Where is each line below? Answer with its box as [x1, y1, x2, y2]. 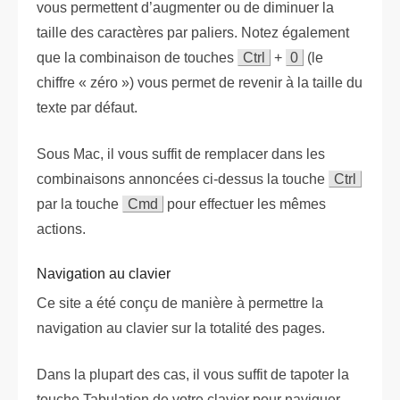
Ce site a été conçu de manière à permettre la [37, 295, 323, 311]
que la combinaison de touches [37, 49, 237, 65]
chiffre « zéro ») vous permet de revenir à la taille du [37, 74, 362, 90]
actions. [37, 221, 86, 237]
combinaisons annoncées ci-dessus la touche [37, 171, 329, 187]
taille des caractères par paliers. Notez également [37, 24, 349, 40]
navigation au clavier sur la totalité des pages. [37, 320, 325, 336]
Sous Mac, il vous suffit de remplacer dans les [37, 146, 325, 162]
